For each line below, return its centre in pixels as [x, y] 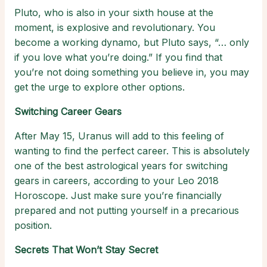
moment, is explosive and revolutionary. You [115, 28]
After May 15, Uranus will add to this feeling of [119, 136]
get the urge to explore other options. [100, 87]
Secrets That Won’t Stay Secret [86, 250]
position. [33, 226]
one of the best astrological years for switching [121, 166]
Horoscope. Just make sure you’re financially [118, 196]
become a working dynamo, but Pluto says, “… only [132, 43]
